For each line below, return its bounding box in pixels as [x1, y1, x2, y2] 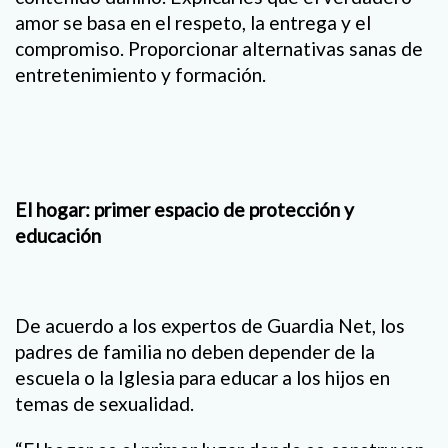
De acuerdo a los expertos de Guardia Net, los [15, 314, 405, 338]
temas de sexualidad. [15, 392, 194, 416]
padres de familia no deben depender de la [15, 340, 375, 364]
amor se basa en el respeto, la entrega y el [15, 10, 371, 34]
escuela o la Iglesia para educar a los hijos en [15, 366, 390, 390]
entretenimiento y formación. [15, 62, 266, 86]
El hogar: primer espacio [15, 198, 223, 222]
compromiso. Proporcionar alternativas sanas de [15, 36, 423, 60]
